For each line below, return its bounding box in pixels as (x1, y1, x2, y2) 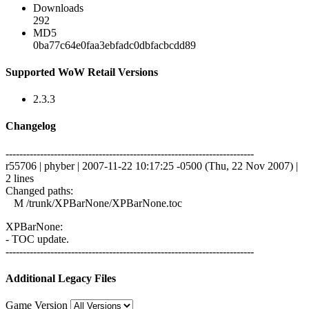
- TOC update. (6, 232, 69, 245)
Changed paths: (6, 184, 73, 197)
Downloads (33, 1, 83, 14)
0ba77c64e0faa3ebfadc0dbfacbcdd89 (33, 39, 196, 51)
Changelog (6, 120, 56, 132)
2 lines (6, 172, 34, 184)
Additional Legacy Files (6, 272, 116, 284)
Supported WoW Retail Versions (6, 66, 158, 78)
